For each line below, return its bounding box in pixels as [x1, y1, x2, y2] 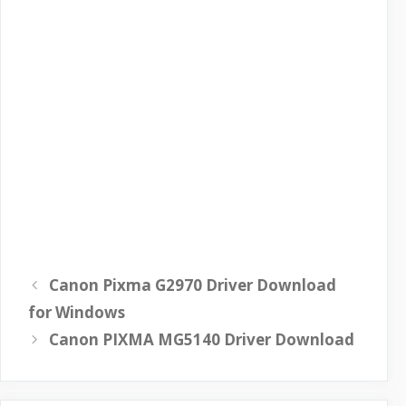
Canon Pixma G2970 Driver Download [49, 275, 337, 295]
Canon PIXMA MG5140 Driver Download [49, 329, 355, 350]
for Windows [28, 302, 125, 323]
